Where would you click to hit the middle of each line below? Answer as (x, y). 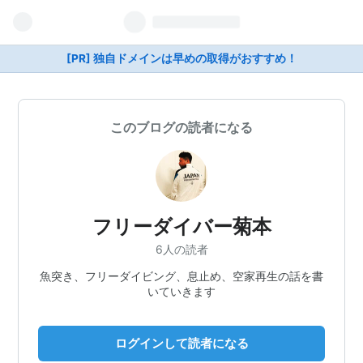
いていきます (181, 291)
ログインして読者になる (181, 343)
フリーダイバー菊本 (181, 226)
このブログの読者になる (181, 127)
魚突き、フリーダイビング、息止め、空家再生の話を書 (181, 275)
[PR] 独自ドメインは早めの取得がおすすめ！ (181, 58)
